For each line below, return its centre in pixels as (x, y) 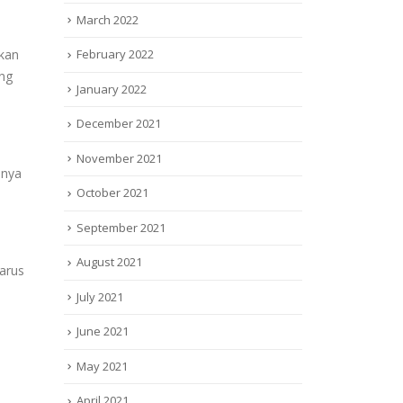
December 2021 (119, 124)
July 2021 (100, 296)
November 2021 (119, 158)
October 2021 (112, 193)
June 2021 (103, 331)
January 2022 (112, 89)
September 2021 (121, 227)
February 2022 (115, 54)
